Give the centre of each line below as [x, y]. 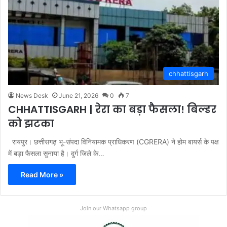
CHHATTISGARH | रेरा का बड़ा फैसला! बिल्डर [112, 109]
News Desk [32, 95]
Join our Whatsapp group [113, 208]
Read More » [42, 174]
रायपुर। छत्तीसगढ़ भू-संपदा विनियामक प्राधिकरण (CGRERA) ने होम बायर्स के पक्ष [113, 141]
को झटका [31, 123]
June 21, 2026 [79, 95]
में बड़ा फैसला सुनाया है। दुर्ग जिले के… [56, 153]
